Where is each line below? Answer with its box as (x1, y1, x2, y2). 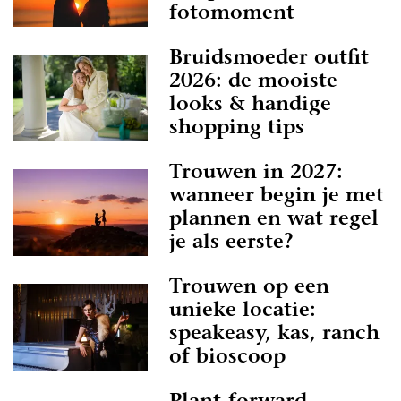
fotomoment (169, 4, 294, 24)
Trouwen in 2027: (169, 164, 343, 183)
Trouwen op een (169, 278, 329, 298)
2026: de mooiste (169, 73, 337, 92)
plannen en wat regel (169, 210, 379, 230)
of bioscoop (169, 348, 286, 368)
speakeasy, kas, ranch (169, 325, 380, 345)
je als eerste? (169, 234, 294, 253)
